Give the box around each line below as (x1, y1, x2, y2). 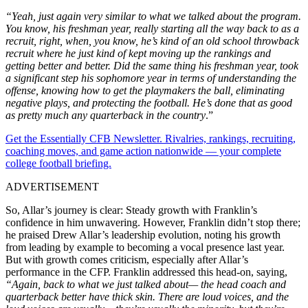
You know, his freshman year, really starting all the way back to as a (5, 22, 299, 34)
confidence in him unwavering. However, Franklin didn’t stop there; (5, 216, 300, 228)
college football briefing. (5, 157, 111, 169)
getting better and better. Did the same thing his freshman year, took (5, 59, 298, 71)
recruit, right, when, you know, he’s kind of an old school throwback (5, 34, 299, 47)
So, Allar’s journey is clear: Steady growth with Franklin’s (5, 203, 257, 216)
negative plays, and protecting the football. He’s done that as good (5, 96, 292, 109)
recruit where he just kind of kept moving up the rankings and (5, 47, 271, 59)
